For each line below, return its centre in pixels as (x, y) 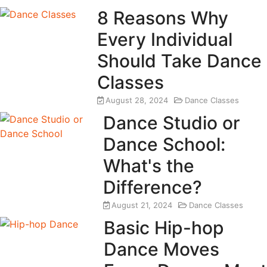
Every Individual (165, 39)
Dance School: (164, 144)
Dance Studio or (172, 122)
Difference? (153, 187)
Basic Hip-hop (164, 227)
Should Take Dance (180, 60)
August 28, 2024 (137, 100)
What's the (149, 165)
